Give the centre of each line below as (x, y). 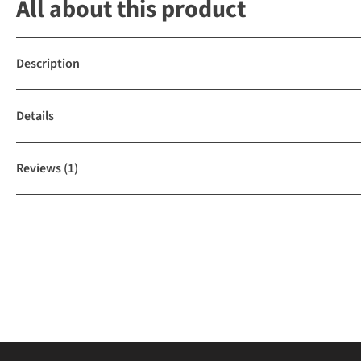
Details (35, 116)
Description (48, 64)
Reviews (39, 168)
